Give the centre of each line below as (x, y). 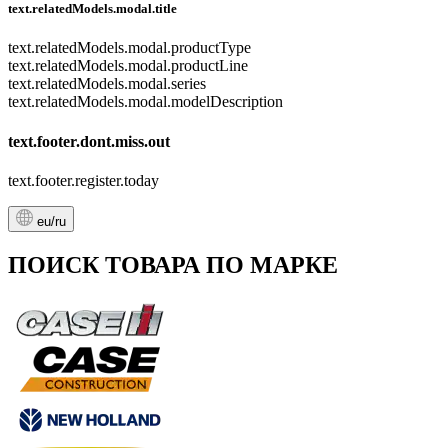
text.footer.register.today (83, 180)
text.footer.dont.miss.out (89, 141)
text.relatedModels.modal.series (107, 84)
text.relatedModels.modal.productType (129, 48)
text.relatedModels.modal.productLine (128, 66)
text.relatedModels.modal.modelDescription (145, 102)
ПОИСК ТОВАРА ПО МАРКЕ (173, 264)
